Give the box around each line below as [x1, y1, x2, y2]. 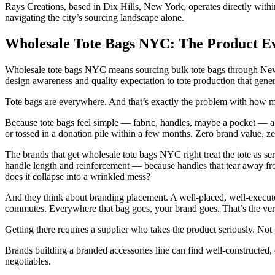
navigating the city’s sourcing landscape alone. [5, 12, 184, 23]
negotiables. [5, 256, 51, 267]
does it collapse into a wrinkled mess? [5, 171, 150, 182]
